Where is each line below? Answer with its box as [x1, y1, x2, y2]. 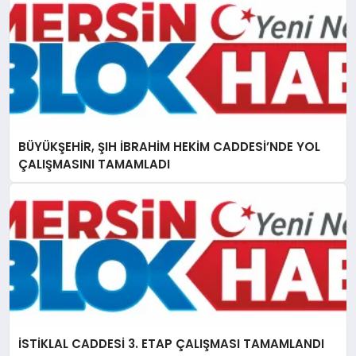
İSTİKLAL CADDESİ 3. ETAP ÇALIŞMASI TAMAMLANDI [18, 335, 325, 353]
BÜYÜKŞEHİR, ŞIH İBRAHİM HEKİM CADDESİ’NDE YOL [18, 137, 321, 155]
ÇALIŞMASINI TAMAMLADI [18, 155, 171, 172]
